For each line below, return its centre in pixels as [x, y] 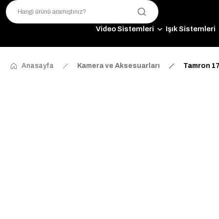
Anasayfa [38, 66]
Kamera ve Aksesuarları [119, 66]
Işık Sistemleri [190, 29]
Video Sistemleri [125, 29]
